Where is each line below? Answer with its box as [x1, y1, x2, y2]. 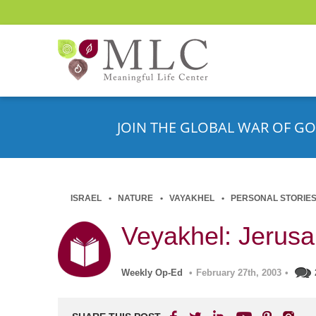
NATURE [118, 193, 153, 203]
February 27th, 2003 [196, 267, 281, 278]
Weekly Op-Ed [121, 267, 183, 278]
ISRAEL [71, 193, 102, 203]
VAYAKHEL [169, 193, 214, 203]
